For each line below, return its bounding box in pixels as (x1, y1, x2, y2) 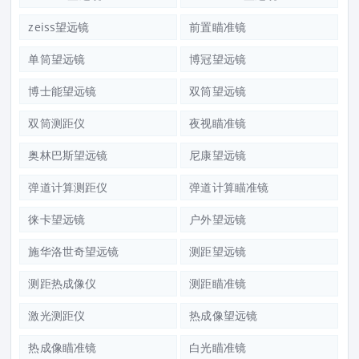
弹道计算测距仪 (28, 179, 108, 196)
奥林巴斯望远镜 (28, 147, 108, 163)
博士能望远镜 (28, 83, 97, 99)
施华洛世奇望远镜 (28, 244, 119, 260)
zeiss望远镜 (28, 19, 90, 35)
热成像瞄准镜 (28, 340, 97, 356)
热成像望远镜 (189, 308, 258, 324)
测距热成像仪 (28, 276, 97, 292)
